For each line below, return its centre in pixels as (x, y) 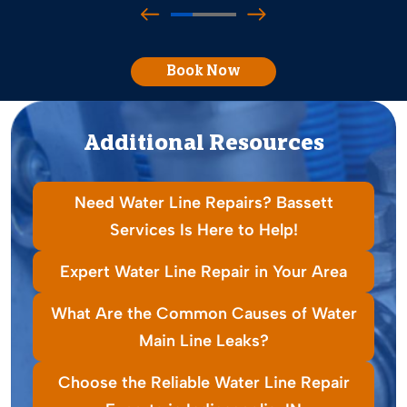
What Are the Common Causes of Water (203, 314)
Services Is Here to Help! (203, 230)
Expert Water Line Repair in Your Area (203, 272)
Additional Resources (203, 145)
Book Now (203, 72)
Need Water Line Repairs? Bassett (203, 203)
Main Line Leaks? (203, 341)
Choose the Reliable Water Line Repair (203, 383)
